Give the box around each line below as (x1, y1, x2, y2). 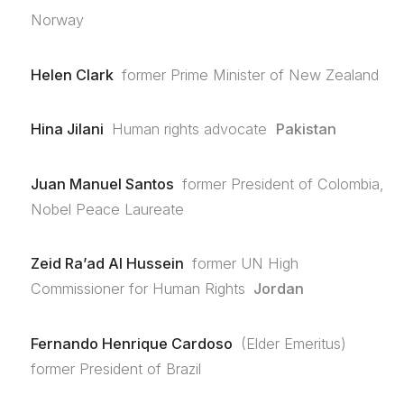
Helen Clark (30, 65, 114, 84)
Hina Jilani (30, 120, 104, 139)
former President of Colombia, (182, 174, 385, 193)
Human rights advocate (112, 120, 268, 139)
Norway (30, 11, 84, 30)
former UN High (192, 254, 299, 273)
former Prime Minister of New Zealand (122, 65, 380, 84)
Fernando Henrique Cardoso (30, 334, 233, 353)
